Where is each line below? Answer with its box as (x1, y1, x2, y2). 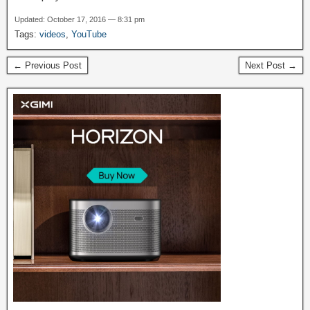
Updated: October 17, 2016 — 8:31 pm (15, 15, 145, 24)
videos (39, 29, 66, 39)
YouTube (71, 29, 107, 39)
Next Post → (245, 60, 297, 71)
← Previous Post (13, 60, 82, 71)
